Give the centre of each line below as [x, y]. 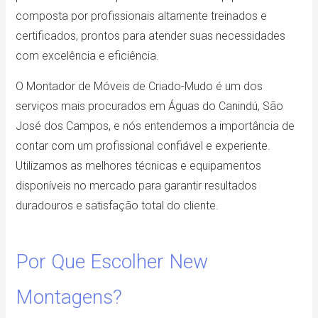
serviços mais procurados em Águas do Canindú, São [150, 106]
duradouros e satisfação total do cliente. [117, 206]
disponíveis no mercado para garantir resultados [137, 186]
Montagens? [69, 297]
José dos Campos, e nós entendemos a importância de [155, 126]
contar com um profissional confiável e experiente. [143, 146]
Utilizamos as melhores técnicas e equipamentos [139, 166]
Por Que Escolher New [112, 262]
